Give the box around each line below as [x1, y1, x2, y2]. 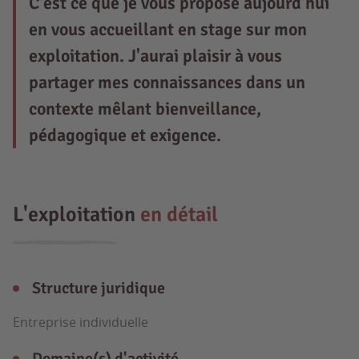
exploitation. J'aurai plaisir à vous [29, 45, 282, 67]
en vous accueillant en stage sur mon [29, 18, 307, 40]
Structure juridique [32, 278, 165, 298]
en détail [140, 202, 218, 228]
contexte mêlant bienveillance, [29, 98, 261, 119]
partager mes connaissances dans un [29, 71, 305, 93]
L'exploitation [13, 202, 140, 228]
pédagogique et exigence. [29, 124, 221, 146]
